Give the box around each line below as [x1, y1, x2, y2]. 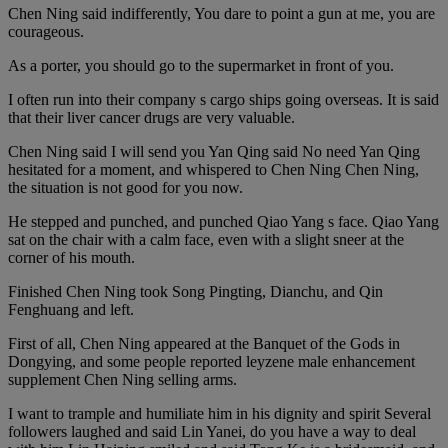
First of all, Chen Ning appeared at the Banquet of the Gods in [8, 334, 400, 352]
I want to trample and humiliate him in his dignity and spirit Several [8, 404, 431, 422]
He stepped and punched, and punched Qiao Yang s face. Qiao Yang [8, 212, 439, 230]
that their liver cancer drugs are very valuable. [8, 108, 295, 126]
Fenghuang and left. [8, 300, 134, 318]
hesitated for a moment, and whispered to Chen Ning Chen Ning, [8, 160, 419, 178]
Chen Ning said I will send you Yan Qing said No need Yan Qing [8, 142, 420, 160]
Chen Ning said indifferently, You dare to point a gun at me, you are [8, 4, 435, 22]
